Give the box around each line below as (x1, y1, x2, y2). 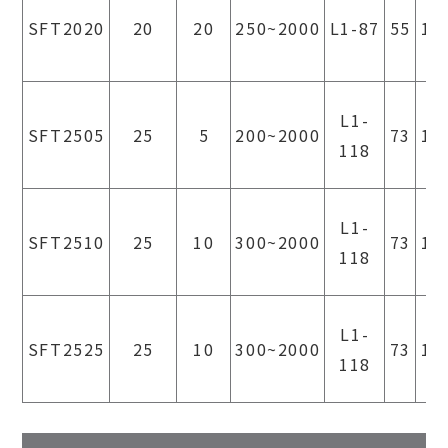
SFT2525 (27, 336, 105, 361)
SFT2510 (27, 229, 105, 254)
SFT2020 (27, 15, 105, 40)
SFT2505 (27, 122, 105, 147)
